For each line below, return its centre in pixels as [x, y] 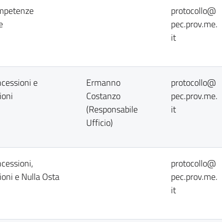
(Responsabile [112, 109]
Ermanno [103, 83]
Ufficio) [100, 123]
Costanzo [103, 96]
